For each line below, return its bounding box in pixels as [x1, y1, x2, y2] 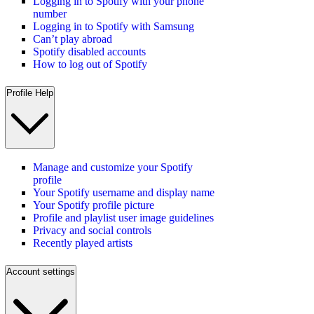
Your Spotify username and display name [33, 186, 214, 199]
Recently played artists [33, 237, 132, 250]
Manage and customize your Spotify [33, 161, 193, 174]
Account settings [6, 266, 75, 277]
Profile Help [6, 87, 53, 98]
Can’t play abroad [33, 32, 112, 45]
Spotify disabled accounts [33, 45, 146, 57]
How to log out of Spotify [33, 57, 147, 70]
